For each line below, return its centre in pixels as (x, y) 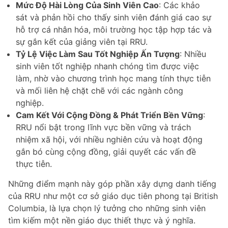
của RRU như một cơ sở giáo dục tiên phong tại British (113, 196)
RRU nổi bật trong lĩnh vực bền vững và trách (103, 127)
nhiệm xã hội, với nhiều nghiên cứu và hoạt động (109, 140)
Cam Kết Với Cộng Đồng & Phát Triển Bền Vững (109, 115)
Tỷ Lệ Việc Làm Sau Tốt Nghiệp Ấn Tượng (98, 54)
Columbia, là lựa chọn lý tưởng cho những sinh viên (107, 208)
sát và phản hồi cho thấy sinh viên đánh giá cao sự (113, 18)
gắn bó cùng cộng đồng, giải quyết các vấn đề (106, 152)
